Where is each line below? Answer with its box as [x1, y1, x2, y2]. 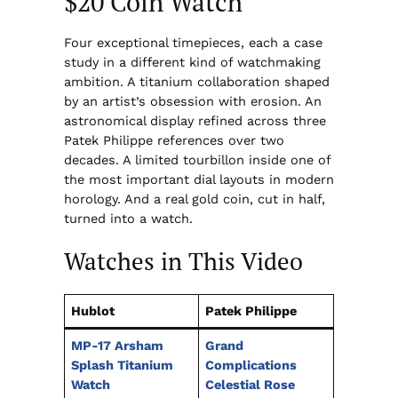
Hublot [70, 303, 115, 320]
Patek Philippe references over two [63, 131, 284, 148]
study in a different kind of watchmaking [63, 53, 321, 70]
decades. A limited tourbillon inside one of [63, 151, 330, 168]
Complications [204, 357, 297, 374]
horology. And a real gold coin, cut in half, [63, 190, 325, 207]
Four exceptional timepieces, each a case [63, 34, 322, 51]
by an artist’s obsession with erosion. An [63, 92, 322, 109]
